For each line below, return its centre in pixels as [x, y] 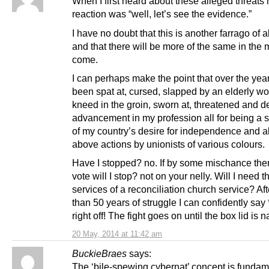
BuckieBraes [99, 253]
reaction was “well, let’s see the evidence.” [162, 14]
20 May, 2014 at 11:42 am [117, 234]
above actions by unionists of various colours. [168, 144]
